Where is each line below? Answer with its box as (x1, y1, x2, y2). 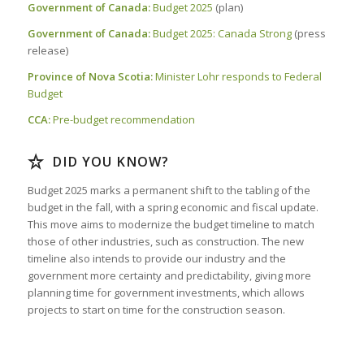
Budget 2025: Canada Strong (152, 26, 292, 41)
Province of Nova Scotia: (27, 69, 153, 84)
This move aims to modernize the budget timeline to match (27, 217, 314, 232)
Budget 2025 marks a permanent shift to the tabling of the (27, 183, 310, 198)
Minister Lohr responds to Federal (154, 69, 322, 84)
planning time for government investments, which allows (27, 285, 305, 301)
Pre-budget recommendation (52, 112, 195, 128)
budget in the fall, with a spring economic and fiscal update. (27, 200, 318, 215)
